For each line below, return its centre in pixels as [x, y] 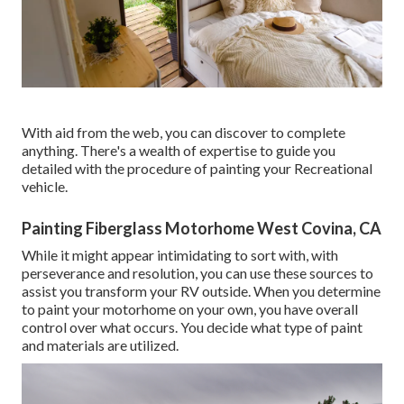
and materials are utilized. [100, 344]
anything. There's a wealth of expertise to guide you [179, 150]
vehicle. [45, 186]
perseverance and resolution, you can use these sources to [197, 272]
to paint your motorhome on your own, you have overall [190, 308]
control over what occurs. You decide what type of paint [192, 326]
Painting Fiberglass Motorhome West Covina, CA [202, 228]
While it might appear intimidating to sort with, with [180, 254]
